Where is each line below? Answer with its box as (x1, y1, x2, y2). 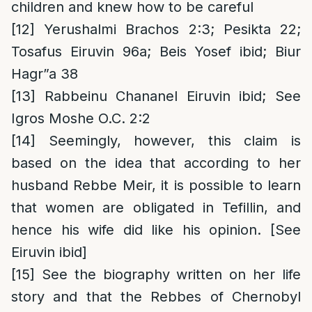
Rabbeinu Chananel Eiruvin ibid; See (36, 88, 301, 104)
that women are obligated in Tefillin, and (11, 199, 301, 216)
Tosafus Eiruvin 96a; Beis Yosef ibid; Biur (11, 43, 301, 60)
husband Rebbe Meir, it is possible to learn (11, 177, 301, 194)
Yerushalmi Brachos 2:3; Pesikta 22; (35, 21, 301, 38)
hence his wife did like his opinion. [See (11, 221, 301, 238)
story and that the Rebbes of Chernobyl (11, 288, 301, 305)
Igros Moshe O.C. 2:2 (11, 110, 150, 127)
